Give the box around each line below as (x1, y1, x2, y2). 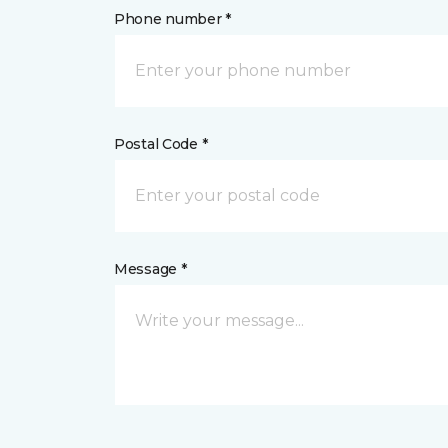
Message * (114, 260, 187, 279)
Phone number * (114, 10, 232, 29)
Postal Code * (114, 135, 208, 154)
